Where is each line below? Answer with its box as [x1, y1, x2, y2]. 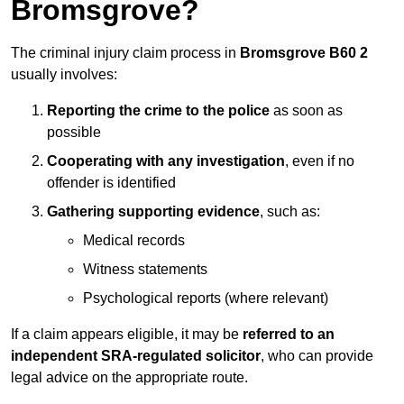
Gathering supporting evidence [47, 204, 260, 220]
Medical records [83, 233, 185, 249]
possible [47, 124, 101, 141]
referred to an [243, 326, 335, 343]
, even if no [285, 153, 354, 170]
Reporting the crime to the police [47, 103, 270, 119]
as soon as [270, 103, 343, 119]
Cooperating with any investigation [47, 153, 285, 170]
